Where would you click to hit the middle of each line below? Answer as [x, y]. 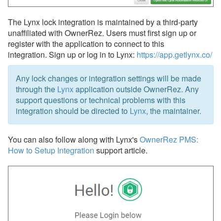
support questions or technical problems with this [101, 100]
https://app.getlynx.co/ [174, 55]
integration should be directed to [73, 111]
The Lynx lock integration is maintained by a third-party [103, 22]
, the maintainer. [174, 111]
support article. [121, 150]
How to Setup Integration [51, 150]
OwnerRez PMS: [169, 140]
